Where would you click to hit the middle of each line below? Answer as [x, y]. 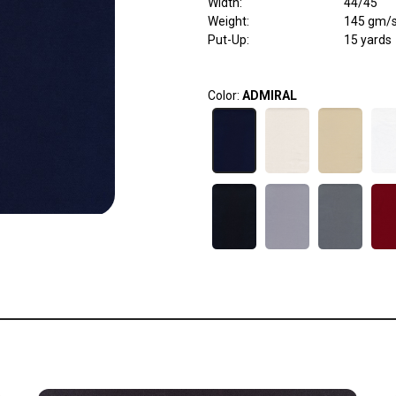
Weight [227, 22]
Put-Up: [228, 40]
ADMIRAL [269, 96]
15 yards [367, 40]
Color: [225, 96]
